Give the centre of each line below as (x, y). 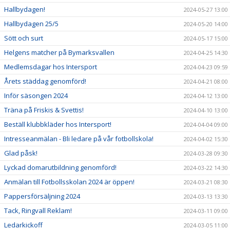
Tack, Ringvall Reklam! (38, 210)
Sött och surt (24, 38)
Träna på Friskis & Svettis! (44, 110)
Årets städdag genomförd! (45, 81)
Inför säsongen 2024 (36, 95)
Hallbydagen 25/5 (31, 23)
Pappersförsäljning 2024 (42, 196)
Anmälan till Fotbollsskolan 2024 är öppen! (69, 181)
